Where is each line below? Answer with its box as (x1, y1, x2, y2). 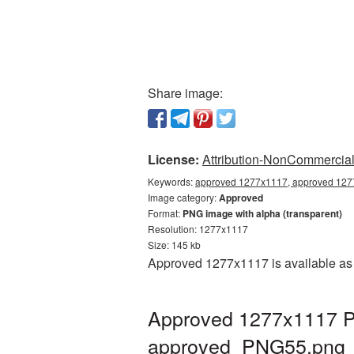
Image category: (148, 190, 219, 204)
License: (148, 150, 199, 168)
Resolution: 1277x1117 (148, 222, 248, 235)
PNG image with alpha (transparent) (183, 206, 342, 220)
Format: (148, 206, 183, 220)
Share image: (148, 84, 223, 102)
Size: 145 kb (148, 238, 201, 251)
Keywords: (148, 175, 195, 188)
